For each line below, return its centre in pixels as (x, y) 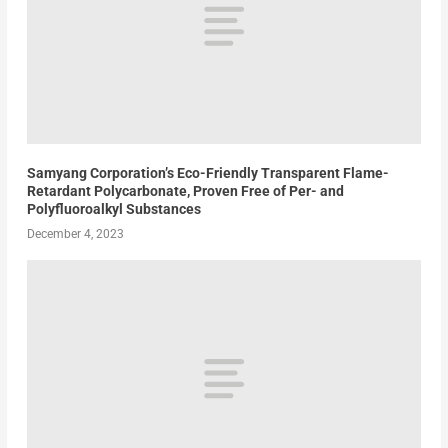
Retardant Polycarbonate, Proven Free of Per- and (185, 191)
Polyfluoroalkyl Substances (113, 209)
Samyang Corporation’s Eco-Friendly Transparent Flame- (207, 173)
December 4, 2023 (75, 234)
